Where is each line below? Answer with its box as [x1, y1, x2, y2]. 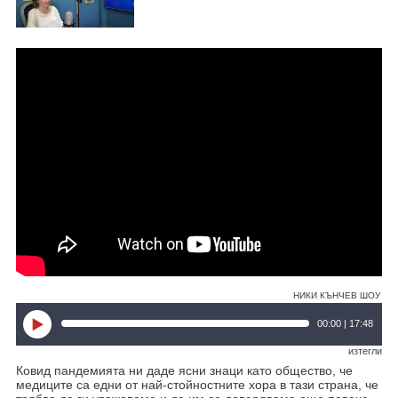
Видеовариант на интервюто [15, 73, 155, 87]
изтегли [348, 345, 383, 356]
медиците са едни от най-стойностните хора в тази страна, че [15, 377, 378, 392]
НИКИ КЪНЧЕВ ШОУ [293, 290, 381, 300]
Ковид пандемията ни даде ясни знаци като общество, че [15, 362, 353, 378]
